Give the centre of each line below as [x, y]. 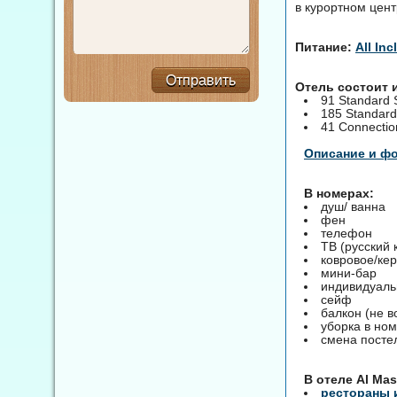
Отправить [201, 80]
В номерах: [339, 193]
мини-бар [349, 272]
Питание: [323, 47]
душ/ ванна [353, 206]
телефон [346, 233]
